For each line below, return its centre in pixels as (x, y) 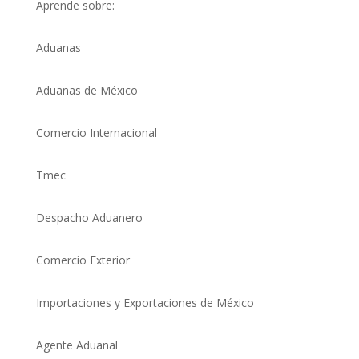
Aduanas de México (87, 90)
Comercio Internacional (96, 132)
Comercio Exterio (81, 260)
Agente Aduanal (77, 345)
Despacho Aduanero (89, 217)
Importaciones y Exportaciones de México (145, 302)
